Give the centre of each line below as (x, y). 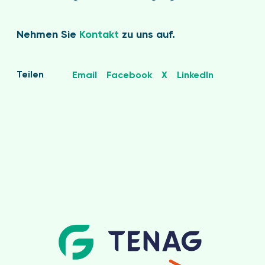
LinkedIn (195, 75)
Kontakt (99, 35)
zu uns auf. (147, 35)
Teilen (30, 75)
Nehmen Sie (48, 35)
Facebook (129, 75)
